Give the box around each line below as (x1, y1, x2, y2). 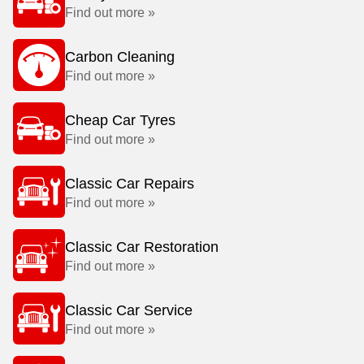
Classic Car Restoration (65, 239, 219, 255)
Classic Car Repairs (65, 175, 194, 192)
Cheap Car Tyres (65, 112, 175, 128)
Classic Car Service (65, 302, 193, 318)
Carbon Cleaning (65, 49, 175, 65)
